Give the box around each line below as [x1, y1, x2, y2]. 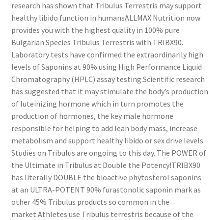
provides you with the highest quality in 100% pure [11, 25, 180, 35]
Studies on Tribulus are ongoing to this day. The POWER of [11, 148, 206, 158]
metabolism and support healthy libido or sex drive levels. [11, 136, 205, 146]
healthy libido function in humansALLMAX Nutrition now [11, 13, 200, 23]
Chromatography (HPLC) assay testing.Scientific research [11, 74, 205, 84]
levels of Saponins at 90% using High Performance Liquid [11, 62, 202, 72]
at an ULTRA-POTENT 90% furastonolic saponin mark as [11, 185, 201, 195]
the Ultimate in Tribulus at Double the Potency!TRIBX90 [11, 160, 200, 170]
